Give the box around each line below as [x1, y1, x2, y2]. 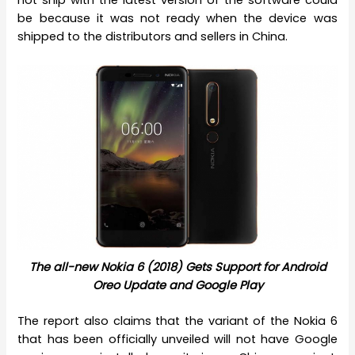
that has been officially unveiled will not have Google [17, 331, 338, 348]
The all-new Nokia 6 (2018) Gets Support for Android [29, 259, 326, 276]
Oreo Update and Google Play [92, 277, 263, 294]
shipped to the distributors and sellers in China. [17, 29, 288, 45]
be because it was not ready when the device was [17, 10, 338, 27]
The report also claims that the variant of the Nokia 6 [17, 313, 338, 330]
